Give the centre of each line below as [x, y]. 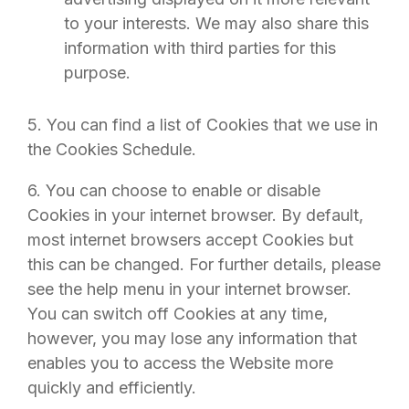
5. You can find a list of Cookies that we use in [203, 125]
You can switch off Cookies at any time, [178, 314]
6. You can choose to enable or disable [174, 190]
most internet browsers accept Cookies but [190, 240]
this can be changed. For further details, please [204, 264]
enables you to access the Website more [180, 363]
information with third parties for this [200, 48]
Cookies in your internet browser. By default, [195, 215]
